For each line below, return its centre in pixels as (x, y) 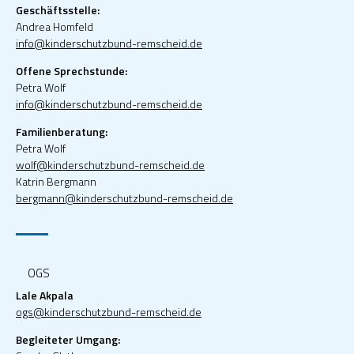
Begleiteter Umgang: (68, 339)
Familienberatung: (62, 131)
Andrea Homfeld (55, 26)
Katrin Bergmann (56, 181)
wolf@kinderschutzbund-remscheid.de (110, 164)
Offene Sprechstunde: (72, 70)
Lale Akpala (45, 295)
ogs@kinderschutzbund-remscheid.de (109, 311)
